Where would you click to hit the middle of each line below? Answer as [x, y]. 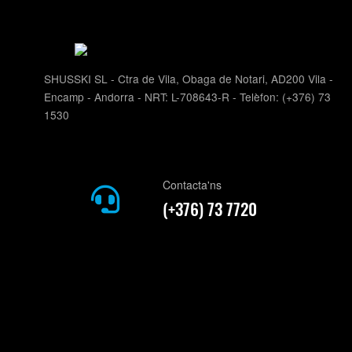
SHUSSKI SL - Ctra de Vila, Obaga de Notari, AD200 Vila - [188, 79]
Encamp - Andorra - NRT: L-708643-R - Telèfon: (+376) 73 [187, 97]
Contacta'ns [192, 184]
